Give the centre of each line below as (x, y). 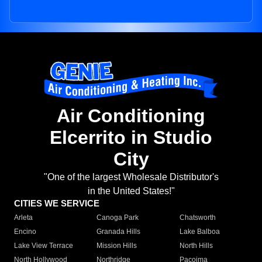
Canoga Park (118, 218)
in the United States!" (131, 191)
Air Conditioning (131, 116)
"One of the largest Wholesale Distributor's (131, 177)
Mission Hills (117, 246)
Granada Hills (119, 232)
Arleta (23, 218)
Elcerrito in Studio (131, 138)
